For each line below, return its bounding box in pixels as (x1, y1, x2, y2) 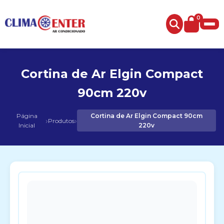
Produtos (48, 116, 75, 124)
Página (16, 112, 37, 119)
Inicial (18, 121, 35, 129)
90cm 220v (77, 85, 146, 100)
